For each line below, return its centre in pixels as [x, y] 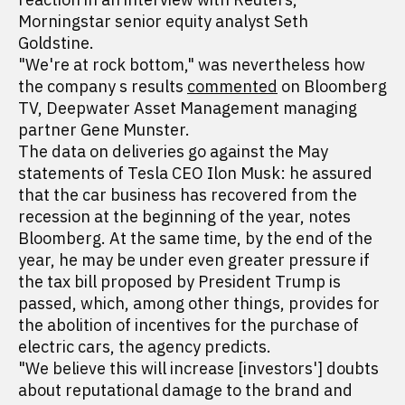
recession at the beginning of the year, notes [184, 217]
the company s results [103, 86]
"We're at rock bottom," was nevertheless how [192, 65]
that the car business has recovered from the [188, 195]
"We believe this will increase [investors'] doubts [198, 368]
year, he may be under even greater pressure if [194, 260]
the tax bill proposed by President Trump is [179, 282]
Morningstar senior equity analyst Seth [163, 21]
